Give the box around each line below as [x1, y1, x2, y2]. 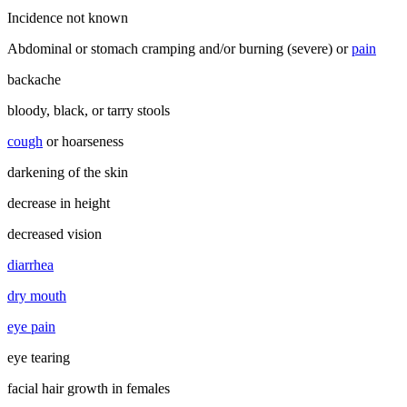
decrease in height [7, 194, 110, 211]
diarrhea [7, 256, 54, 273]
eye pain [7, 318, 55, 334]
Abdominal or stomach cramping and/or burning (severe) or [7, 40, 352, 56]
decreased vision [7, 225, 102, 242]
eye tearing [7, 349, 70, 365]
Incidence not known [7, 9, 128, 25]
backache [7, 71, 61, 87]
